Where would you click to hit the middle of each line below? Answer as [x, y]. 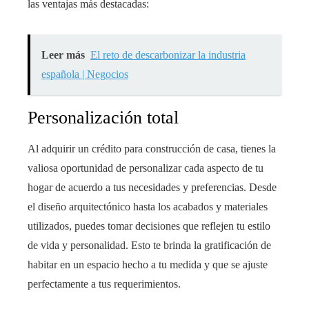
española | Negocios [85, 74]
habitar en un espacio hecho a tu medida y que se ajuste [148, 265]
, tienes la [256, 149]
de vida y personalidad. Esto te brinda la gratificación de [149, 246]
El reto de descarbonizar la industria [168, 55]
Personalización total [103, 118]
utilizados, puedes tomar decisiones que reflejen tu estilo [149, 226]
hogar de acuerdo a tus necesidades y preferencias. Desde [152, 188]
